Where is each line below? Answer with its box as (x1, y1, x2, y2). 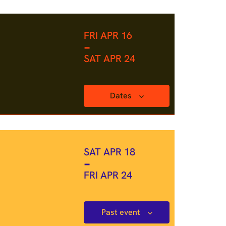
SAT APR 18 (84, 145, 135, 158)
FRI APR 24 (84, 168, 132, 182)
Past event (101, 207, 142, 217)
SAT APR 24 (84, 52, 135, 65)
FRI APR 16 (84, 29, 132, 42)
